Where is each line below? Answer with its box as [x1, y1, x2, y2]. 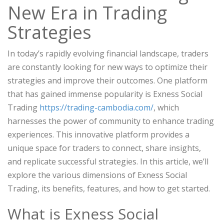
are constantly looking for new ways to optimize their [7, 61, 207, 73]
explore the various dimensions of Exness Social [7, 169, 187, 181]
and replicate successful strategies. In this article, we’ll [7, 156, 208, 167]
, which [153, 102, 179, 113]
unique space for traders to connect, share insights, [7, 142, 201, 154]
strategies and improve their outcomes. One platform [7, 75, 207, 86]
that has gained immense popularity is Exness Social [7, 88, 202, 100]
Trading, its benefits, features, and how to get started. [7, 183, 210, 194]
